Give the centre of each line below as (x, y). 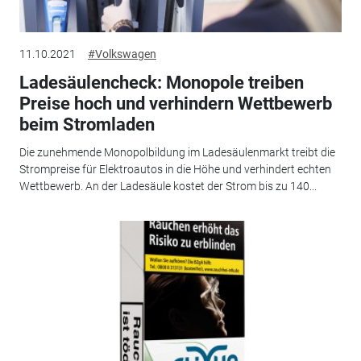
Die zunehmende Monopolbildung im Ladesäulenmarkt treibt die (177, 152)
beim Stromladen (87, 125)
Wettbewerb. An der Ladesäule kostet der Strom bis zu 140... (168, 186)
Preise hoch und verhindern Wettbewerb (175, 104)
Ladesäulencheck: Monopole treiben (161, 83)
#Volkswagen (122, 54)
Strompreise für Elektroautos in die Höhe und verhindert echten (175, 169)
